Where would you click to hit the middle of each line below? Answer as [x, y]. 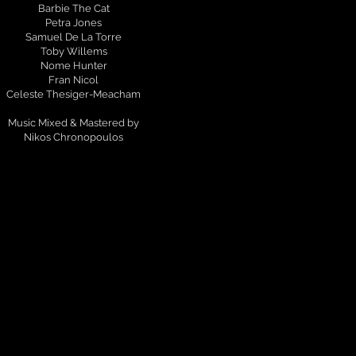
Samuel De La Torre [74, 37]
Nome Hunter [74, 66]
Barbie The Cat [74, 8]
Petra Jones [74, 23]
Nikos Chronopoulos [74, 137]
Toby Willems [74, 51]
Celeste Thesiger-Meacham [74, 94]
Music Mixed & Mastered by [74, 123]
